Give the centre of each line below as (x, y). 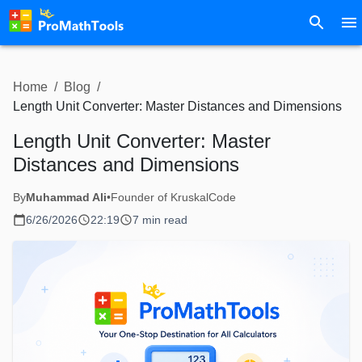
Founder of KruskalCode (173, 197)
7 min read (160, 220)
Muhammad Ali (66, 197)
